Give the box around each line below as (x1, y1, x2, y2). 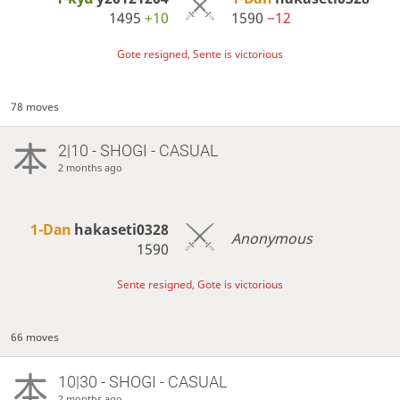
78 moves (11, 99, 60, 115)
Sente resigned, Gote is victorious (117, 276, 283, 292)
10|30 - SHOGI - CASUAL (57, 371, 227, 391)
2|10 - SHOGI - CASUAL (57, 141, 218, 161)
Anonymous (230, 229, 312, 248)
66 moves (11, 329, 60, 346)
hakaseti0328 (74, 219, 170, 239)
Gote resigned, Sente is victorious (117, 46, 283, 62)
